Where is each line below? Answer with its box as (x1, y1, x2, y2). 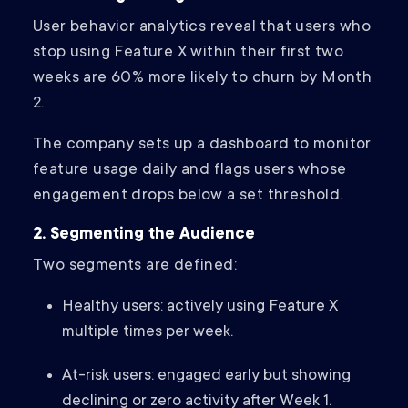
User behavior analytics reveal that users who (33, 18, 371, 37)
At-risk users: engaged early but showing (62, 367, 351, 386)
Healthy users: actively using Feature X (62, 298, 338, 317)
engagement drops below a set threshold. (33, 187, 343, 206)
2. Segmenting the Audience (33, 226, 255, 245)
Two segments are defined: (33, 257, 237, 276)
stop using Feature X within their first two (33, 44, 344, 63)
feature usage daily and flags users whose (33, 161, 347, 180)
